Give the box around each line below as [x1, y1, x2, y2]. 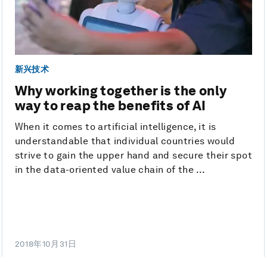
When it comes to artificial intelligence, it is [14, 120, 216, 132]
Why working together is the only [14, 82, 227, 98]
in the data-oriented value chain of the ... [14, 163, 206, 175]
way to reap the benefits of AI [14, 97, 206, 113]
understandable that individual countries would [14, 135, 235, 147]
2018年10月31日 [14, 238, 77, 249]
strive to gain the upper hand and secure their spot [14, 149, 253, 161]
